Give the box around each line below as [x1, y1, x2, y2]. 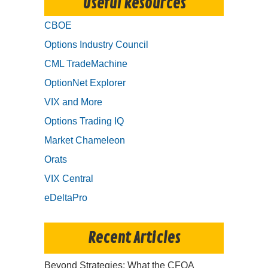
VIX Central [44, 173, 93, 184]
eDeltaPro [44, 193, 87, 203]
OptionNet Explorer [44, 78, 126, 89]
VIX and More [44, 97, 102, 108]
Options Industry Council [44, 39, 148, 50]
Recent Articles [88, 229, 180, 248]
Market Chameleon [44, 135, 125, 146]
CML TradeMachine [44, 59, 127, 69]
